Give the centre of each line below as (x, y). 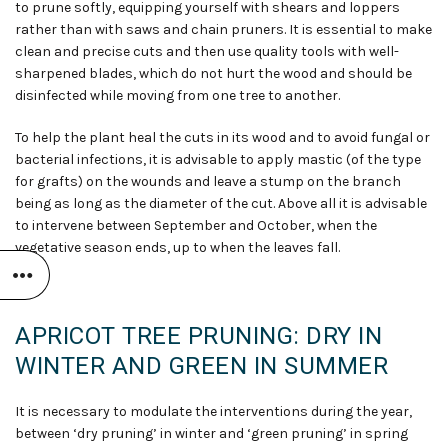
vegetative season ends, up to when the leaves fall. (177, 248)
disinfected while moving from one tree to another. (177, 96)
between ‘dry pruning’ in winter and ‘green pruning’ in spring (211, 434)
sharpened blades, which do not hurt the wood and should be (213, 74)
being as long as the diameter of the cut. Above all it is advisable (221, 204)
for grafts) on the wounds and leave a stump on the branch (208, 182)
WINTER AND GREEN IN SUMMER (201, 366)
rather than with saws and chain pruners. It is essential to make (223, 30)
